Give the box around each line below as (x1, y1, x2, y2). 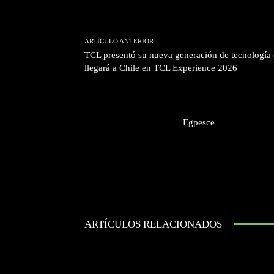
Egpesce (183, 117, 215, 127)
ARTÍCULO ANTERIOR (84, 37, 154, 45)
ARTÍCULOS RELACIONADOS (84, 218, 222, 230)
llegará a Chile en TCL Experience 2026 (84, 62, 237, 73)
